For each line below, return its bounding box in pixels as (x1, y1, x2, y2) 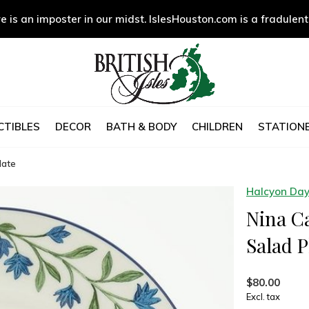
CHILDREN (191, 119, 243, 133)
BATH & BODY (106, 119, 177, 133)
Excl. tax (246, 291, 280, 302)
